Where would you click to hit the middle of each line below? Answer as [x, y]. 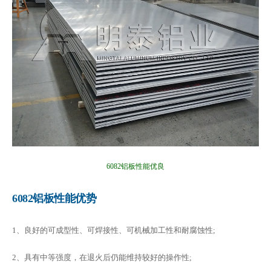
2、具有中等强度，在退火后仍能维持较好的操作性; [102, 257]
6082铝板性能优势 [54, 198]
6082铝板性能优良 [135, 167]
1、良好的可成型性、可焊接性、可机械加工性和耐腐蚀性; [114, 230]
